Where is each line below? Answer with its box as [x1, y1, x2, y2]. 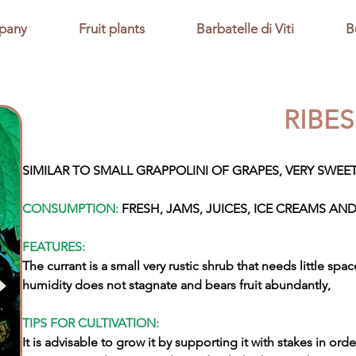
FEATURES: [22, 239, 86, 254]
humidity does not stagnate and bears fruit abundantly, [22, 277, 331, 292]
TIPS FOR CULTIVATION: [22, 315, 160, 331]
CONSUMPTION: [22, 201, 119, 216]
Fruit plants [79, 21, 145, 37]
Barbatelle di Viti [196, 21, 294, 37]
